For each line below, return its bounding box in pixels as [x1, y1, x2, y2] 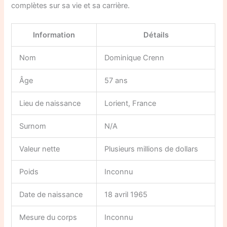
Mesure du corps [19, 212, 78, 222]
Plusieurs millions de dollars [104, 144, 199, 154]
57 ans [104, 75, 128, 85]
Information [33, 30, 75, 40]
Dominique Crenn [104, 53, 165, 62]
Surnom [19, 121, 47, 131]
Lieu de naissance [19, 98, 81, 108]
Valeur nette [19, 144, 60, 154]
